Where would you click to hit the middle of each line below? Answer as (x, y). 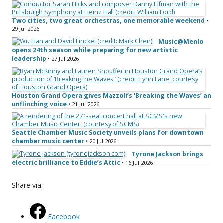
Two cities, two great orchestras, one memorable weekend (108, 21)
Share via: (27, 185)
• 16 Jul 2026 (137, 163)
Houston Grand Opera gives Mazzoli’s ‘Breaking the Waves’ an (111, 96)
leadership (29, 59)
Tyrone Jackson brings (167, 154)
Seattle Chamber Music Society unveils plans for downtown (108, 133)
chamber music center (48, 141)
